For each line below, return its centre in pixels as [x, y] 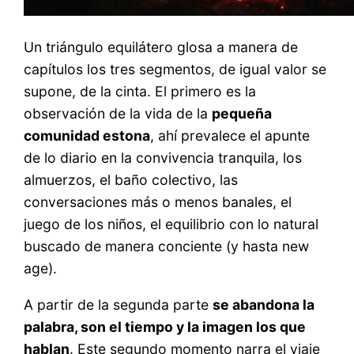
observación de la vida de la [118, 114]
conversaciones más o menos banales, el [158, 202]
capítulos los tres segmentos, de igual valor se [175, 70]
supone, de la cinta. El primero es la [140, 92]
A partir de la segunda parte [119, 304]
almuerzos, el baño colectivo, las [131, 180]
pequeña [242, 114]
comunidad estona [87, 136]
